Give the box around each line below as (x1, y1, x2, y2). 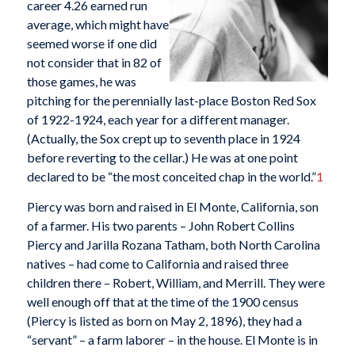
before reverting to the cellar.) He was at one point (26, 150, 298, 166)
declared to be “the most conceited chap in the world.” (26, 169, 316, 185)
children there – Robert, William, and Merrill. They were (26, 274, 325, 290)
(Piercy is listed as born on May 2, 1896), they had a (26, 312, 302, 328)
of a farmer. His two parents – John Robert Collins (26, 217, 295, 233)
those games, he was (26, 74, 136, 90)
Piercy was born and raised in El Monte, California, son (26, 198, 319, 214)
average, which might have (26, 17, 169, 32)
